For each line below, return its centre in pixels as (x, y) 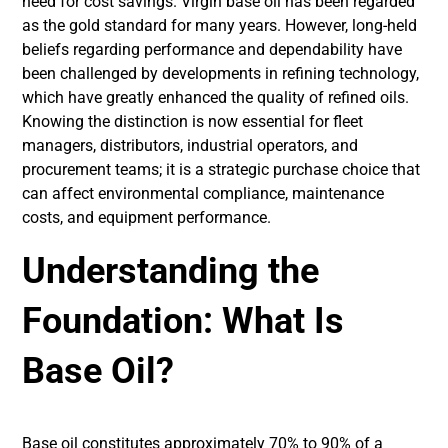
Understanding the (171, 271)
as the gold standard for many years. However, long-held (220, 25)
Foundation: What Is (183, 321)
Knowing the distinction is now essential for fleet (193, 121)
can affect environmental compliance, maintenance (203, 193)
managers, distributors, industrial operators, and (190, 145)
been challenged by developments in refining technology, (221, 73)
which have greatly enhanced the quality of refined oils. (216, 97)
